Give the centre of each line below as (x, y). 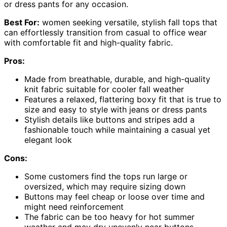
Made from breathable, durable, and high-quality (117, 79)
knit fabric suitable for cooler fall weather (104, 89)
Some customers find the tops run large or (106, 177)
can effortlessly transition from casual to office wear (105, 33)
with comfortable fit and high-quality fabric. (88, 43)
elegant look (48, 140)
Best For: (22, 23)
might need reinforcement (74, 207)
